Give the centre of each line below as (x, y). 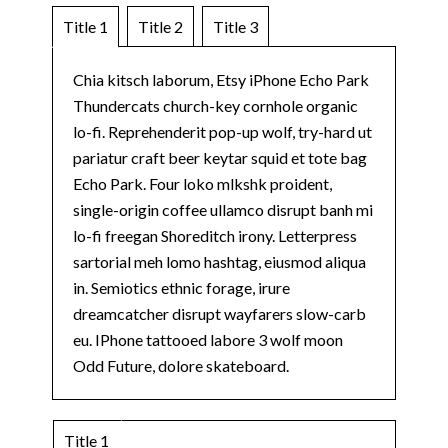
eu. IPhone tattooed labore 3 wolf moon (208, 339)
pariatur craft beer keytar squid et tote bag (220, 157)
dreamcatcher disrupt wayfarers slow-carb (219, 313)
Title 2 (160, 26)
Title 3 (235, 26)
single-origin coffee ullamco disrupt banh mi (223, 209)
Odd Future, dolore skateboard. (181, 365)
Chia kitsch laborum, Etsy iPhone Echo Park (221, 79)
